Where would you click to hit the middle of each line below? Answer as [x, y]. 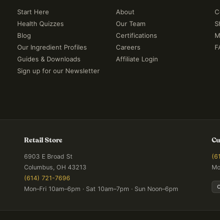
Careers [128, 47]
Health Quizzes [41, 24]
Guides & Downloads [49, 59]
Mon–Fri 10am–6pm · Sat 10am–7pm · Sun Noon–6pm [101, 189]
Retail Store [43, 140]
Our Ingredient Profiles [52, 47]
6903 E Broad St [48, 156]
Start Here [33, 12]
